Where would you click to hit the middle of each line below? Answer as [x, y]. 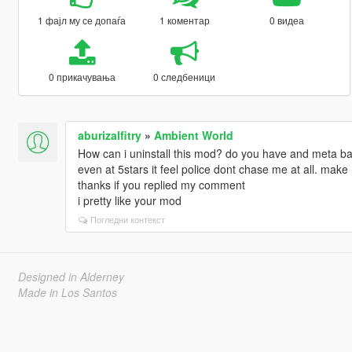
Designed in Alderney [71, 276]
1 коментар [184, 20]
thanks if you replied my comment [161, 184]
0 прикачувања [82, 76]
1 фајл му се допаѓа [82, 20]
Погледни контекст [127, 219]
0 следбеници [185, 76]
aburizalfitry [109, 135]
